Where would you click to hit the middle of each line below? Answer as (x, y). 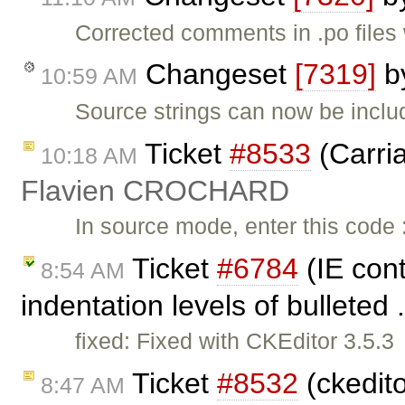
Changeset (216, 75)
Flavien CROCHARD (155, 191)
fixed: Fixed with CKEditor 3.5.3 (235, 341)
